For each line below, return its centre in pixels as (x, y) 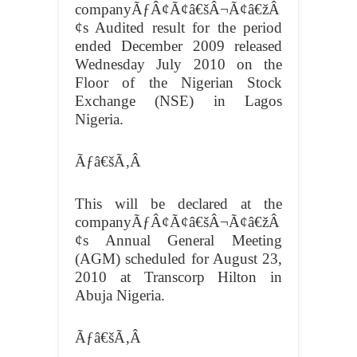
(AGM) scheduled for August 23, (178, 259)
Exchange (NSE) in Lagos (178, 101)
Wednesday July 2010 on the (178, 65)
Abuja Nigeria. (120, 296)
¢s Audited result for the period (178, 28)
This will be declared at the (178, 204)
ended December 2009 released (178, 46)
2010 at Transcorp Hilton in (178, 277)
